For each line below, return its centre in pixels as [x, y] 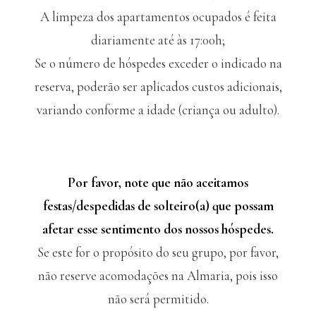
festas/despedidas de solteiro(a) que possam [158, 206]
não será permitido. [158, 299]
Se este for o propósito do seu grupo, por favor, [158, 253]
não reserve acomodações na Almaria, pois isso [158, 276]
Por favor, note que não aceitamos [158, 183]
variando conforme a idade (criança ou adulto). [158, 110]
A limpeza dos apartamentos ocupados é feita [158, 17]
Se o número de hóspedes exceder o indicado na [158, 63]
